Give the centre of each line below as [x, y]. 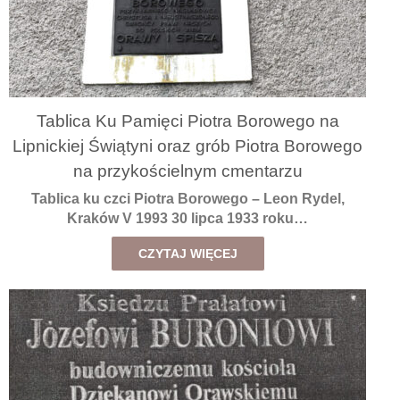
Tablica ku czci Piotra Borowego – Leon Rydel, [187, 199]
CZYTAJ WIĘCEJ [187, 254]
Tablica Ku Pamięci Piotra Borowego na [187, 121]
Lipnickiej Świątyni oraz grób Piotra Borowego [187, 146]
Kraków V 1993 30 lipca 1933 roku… [187, 219]
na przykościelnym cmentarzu [187, 171]
